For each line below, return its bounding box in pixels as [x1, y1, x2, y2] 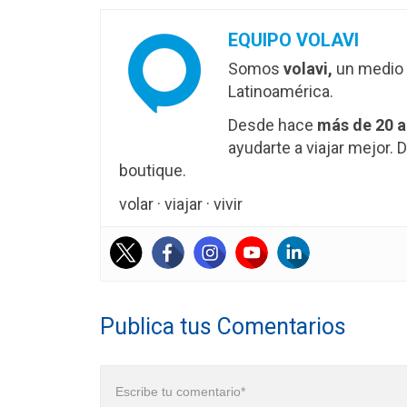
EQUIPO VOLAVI [228, 29, 359, 52]
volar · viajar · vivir [119, 194, 243, 214]
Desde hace [228, 115, 317, 135]
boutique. [119, 161, 186, 181]
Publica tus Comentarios [100, 313, 346, 341]
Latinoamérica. [228, 82, 333, 102]
